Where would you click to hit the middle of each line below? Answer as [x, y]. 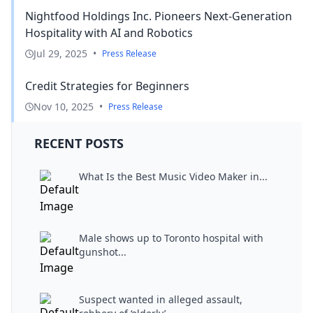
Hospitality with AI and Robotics [109, 32]
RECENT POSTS [79, 143]
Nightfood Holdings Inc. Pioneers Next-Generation [159, 16]
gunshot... [103, 252]
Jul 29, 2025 [60, 53]
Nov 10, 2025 [64, 106]
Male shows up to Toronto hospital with [171, 238]
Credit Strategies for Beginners [107, 86]
